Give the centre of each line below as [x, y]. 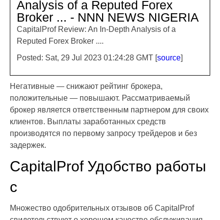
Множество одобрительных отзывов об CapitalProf [102, 208]
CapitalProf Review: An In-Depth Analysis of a [96, 29]
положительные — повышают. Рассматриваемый [100, 98]
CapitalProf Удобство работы [108, 166]
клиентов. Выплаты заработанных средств [88, 122]
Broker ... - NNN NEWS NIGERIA [108, 17]
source [169, 58]
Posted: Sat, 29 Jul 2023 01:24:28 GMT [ [87, 58]
